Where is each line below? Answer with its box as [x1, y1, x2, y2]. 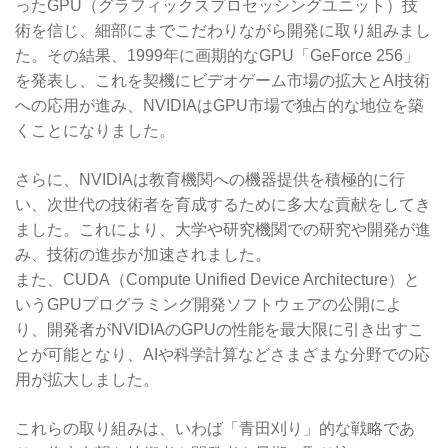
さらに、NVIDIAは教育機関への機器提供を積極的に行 [15, 170, 405, 188]
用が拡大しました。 [15, 370, 159, 388]
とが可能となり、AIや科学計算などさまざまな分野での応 [15, 345, 430, 363]
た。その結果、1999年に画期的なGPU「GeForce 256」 [15, 46, 419, 64]
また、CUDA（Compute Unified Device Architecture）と [15, 270, 420, 288]
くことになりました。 [15, 121, 175, 139]
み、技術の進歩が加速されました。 [15, 245, 271, 263]
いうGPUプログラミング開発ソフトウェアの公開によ [15, 295, 402, 313]
